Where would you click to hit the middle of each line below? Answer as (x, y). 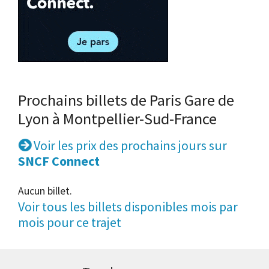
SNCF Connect (59, 161)
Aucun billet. (45, 191)
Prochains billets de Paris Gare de (126, 100)
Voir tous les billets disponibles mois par (128, 207)
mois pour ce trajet (70, 222)
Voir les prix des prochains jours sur (129, 146)
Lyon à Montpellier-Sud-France (117, 119)
